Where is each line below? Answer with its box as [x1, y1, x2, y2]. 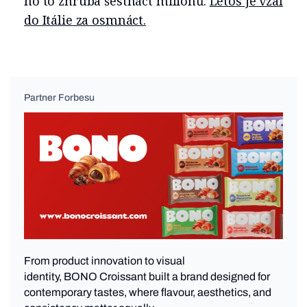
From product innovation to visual [24, 255, 185, 267]
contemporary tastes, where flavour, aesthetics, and [24, 286, 271, 299]
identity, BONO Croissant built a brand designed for [24, 271, 270, 283]
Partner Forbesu [24, 93, 95, 103]
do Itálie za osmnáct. [24, 12, 146, 29]
